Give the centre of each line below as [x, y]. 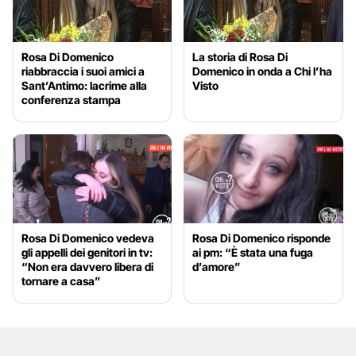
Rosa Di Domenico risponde [262, 238]
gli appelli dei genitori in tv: [87, 253]
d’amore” [217, 267]
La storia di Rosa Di [240, 56]
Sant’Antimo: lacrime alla [84, 85]
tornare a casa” [61, 281]
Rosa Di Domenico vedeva [88, 238]
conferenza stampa [71, 99]
